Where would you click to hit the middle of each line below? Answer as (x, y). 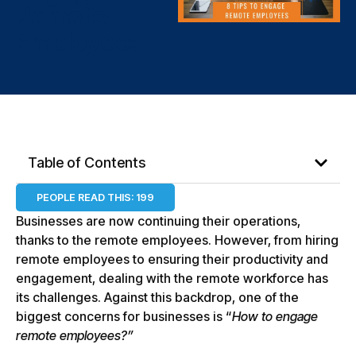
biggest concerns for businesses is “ (124, 317)
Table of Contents (87, 163)
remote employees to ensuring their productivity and (172, 259)
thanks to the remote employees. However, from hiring (177, 240)
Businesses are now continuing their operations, (158, 221)
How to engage (275, 317)
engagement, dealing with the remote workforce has (172, 279)
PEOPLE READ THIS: (85, 198)
